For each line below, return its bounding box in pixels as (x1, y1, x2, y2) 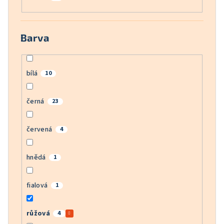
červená (26, 124, 52, 135)
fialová (26, 180, 48, 191)
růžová (26, 208, 50, 219)
